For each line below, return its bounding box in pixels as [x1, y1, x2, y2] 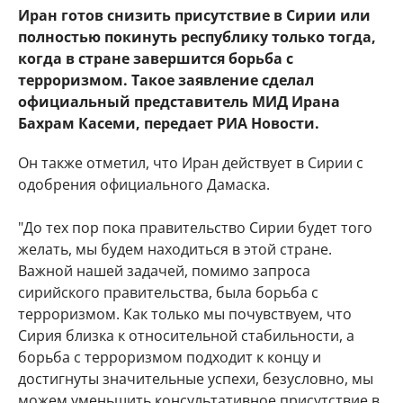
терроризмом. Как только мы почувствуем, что [18, 304, 352, 324]
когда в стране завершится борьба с [18, 49, 293, 68]
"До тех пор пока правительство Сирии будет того [18, 218, 372, 237]
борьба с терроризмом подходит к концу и [18, 347, 321, 367]
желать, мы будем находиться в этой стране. [18, 239, 332, 259]
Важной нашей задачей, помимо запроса [18, 261, 310, 281]
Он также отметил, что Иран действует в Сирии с [18, 153, 363, 173]
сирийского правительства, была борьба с [18, 282, 318, 302]
